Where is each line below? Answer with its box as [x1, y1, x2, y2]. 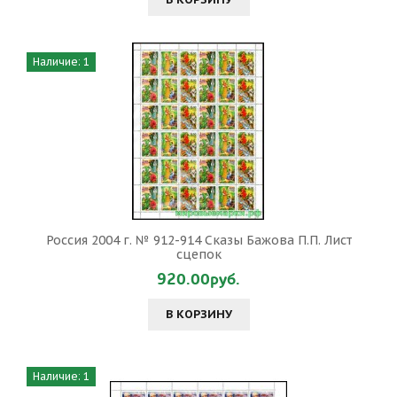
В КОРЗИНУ [165, 307, 232, 322]
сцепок [175, 246, 222, 262]
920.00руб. [157, 269, 240, 291]
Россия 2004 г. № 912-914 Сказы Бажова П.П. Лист [45, 232, 352, 248]
